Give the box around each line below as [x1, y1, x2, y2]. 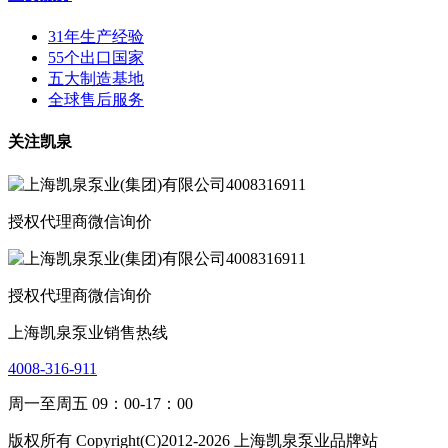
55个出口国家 [48, 49, 144, 67]
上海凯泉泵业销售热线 [8, 323, 168, 341]
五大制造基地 [48, 70, 144, 88]
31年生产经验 [48, 28, 144, 46]
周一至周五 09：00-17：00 [8, 394, 193, 412]
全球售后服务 [48, 91, 144, 109]
